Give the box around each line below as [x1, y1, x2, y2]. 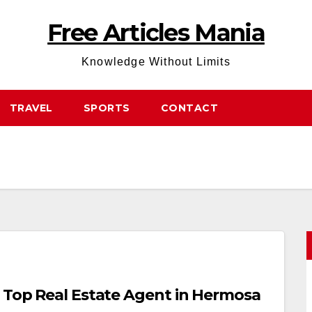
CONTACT [160, 102, 218, 114]
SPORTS [83, 102, 130, 114]
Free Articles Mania [47, 18, 265, 47]
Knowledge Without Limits [81, 56, 231, 68]
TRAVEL [9, 102, 53, 114]
